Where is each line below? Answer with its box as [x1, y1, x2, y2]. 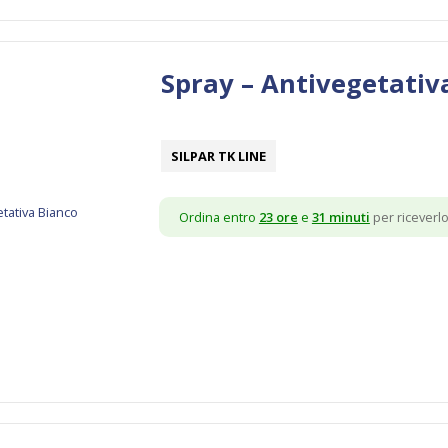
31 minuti [311, 207, 370, 226]
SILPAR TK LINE [170, 146, 266, 165]
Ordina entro [178, 207, 259, 226]
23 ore [258, 207, 298, 226]
